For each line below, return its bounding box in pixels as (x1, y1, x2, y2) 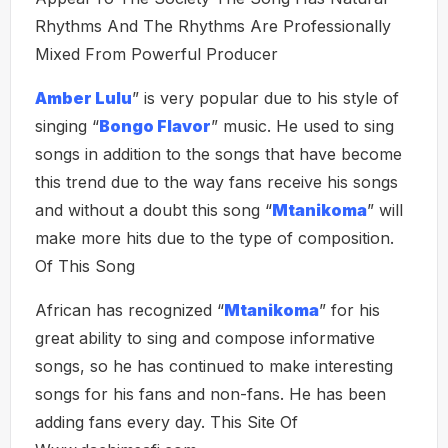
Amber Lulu (35, 88, 132, 108)
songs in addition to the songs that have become (35, 144, 402, 164)
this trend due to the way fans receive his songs (35, 172, 398, 192)
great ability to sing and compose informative (35, 328, 375, 348)
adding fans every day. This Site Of (35, 412, 298, 432)
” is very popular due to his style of (132, 88, 399, 108)
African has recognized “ (35, 300, 224, 320)
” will (367, 200, 403, 220)
